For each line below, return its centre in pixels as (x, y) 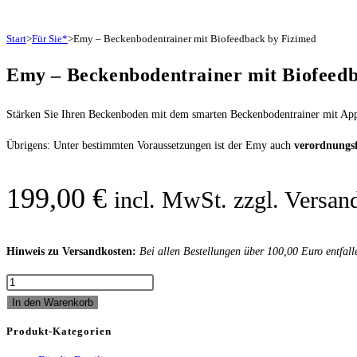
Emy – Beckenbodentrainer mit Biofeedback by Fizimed (195, 39)
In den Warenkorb (53, 302)
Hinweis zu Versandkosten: (73, 251)
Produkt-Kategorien (59, 331)
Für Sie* (50, 39)
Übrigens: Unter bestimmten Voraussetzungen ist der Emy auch (150, 145)
